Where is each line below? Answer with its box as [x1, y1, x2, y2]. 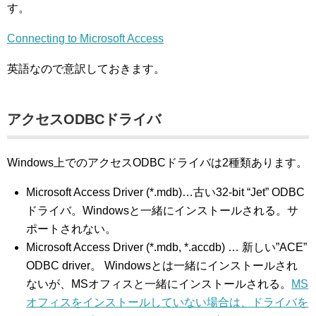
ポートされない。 [26, 223, 117, 235]
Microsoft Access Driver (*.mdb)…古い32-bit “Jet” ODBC [26, 186, 305, 198]
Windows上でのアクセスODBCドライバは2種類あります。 [7, 157, 308, 169]
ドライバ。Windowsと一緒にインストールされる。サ [26, 205, 299, 217]
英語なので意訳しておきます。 [7, 63, 165, 75]
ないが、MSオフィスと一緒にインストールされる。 [26, 278, 292, 290]
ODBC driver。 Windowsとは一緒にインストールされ [26, 260, 298, 272]
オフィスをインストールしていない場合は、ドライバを [26, 296, 309, 308]
